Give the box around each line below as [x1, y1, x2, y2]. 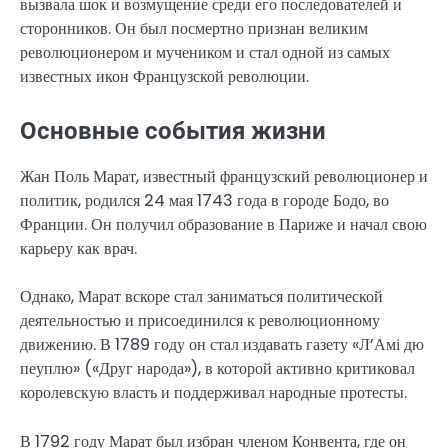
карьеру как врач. [20, 237, 137, 261]
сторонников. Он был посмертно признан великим [20, 17, 368, 41]
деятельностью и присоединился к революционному [20, 309, 380, 333]
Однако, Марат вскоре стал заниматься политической [20, 285, 383, 309]
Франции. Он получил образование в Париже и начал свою [20, 213, 427, 237]
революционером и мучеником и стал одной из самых [20, 41, 390, 65]
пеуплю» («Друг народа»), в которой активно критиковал [20, 357, 415, 381]
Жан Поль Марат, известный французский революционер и [20, 165, 428, 189]
